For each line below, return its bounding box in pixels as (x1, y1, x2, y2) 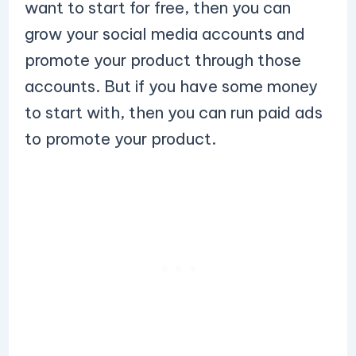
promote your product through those (24, 50, 301, 70)
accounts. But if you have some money (24, 76, 318, 96)
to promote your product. (24, 129, 216, 149)
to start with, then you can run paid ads (24, 103, 323, 122)
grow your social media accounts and (24, 24, 305, 44)
